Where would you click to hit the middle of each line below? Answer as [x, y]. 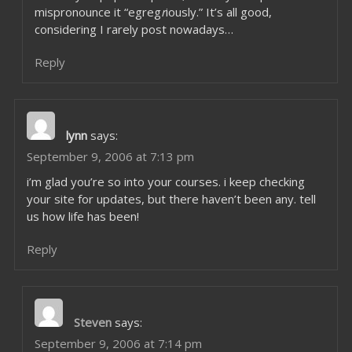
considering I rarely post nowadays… [134, 29]
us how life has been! [82, 216]
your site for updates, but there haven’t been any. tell [171, 199]
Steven [92, 322]
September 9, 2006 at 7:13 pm [110, 156]
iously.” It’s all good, [218, 12]
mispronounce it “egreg [97, 12]
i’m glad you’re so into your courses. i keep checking [165, 181]
